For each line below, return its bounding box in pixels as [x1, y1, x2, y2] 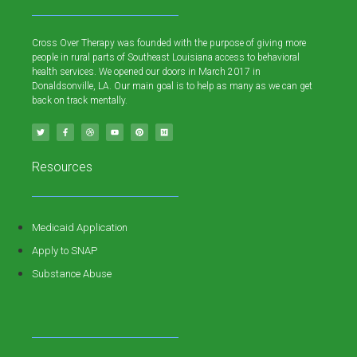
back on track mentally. [32, 95, 127, 107]
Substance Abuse [32, 268, 112, 280]
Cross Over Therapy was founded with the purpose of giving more [32, 37, 306, 49]
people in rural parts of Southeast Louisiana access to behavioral [32, 52, 300, 64]
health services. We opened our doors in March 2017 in [32, 66, 261, 78]
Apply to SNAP [32, 245, 97, 257]
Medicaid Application [32, 222, 127, 234]
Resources [32, 159, 92, 175]
